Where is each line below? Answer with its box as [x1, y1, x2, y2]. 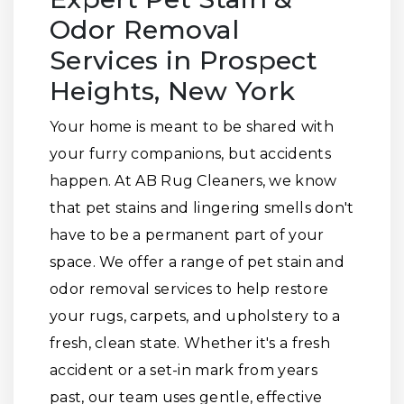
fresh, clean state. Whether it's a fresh [50, 335, 330, 352]
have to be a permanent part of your [50, 226, 325, 243]
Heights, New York [50, 75, 296, 106]
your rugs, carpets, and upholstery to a [50, 308, 341, 325]
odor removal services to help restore [50, 280, 329, 298]
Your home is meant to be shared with [50, 118, 334, 135]
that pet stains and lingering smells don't [50, 199, 354, 216]
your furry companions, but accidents [50, 145, 331, 162]
